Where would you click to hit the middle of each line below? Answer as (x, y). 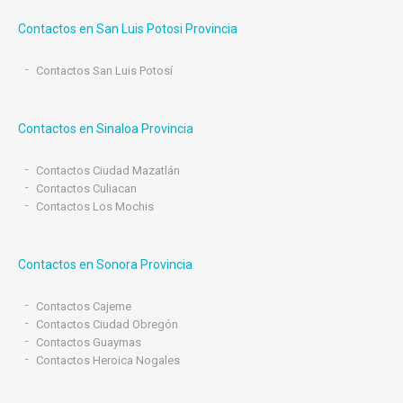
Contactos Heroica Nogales (108, 360)
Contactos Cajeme (84, 306)
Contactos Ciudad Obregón (107, 324)
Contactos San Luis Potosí (104, 71)
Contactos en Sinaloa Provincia (106, 129)
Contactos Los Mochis (95, 206)
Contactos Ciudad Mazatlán (108, 170)
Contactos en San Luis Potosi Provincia (128, 29)
